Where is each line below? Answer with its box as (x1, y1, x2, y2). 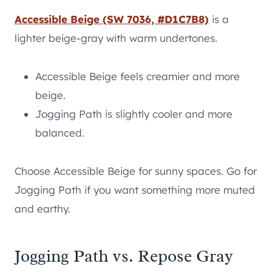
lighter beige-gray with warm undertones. (15, 32, 217, 45)
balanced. (35, 126, 84, 140)
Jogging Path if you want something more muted (15, 183, 255, 197)
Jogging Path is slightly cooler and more (35, 107, 233, 121)
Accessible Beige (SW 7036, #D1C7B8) (15, 13, 209, 26)
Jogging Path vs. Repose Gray (15, 245, 233, 267)
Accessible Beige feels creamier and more (35, 70, 240, 83)
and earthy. (15, 202, 70, 216)
